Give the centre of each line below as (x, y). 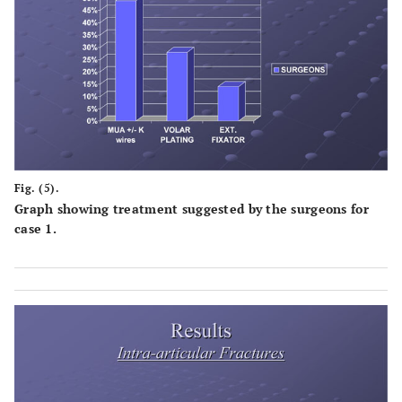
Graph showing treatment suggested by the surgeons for (192, 209)
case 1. (35, 229)
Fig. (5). (37, 188)
